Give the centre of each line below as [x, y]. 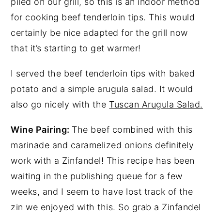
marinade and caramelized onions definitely [102, 145]
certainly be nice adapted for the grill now [99, 32]
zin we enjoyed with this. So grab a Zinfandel [106, 207]
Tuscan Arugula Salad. [156, 104]
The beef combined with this [132, 129]
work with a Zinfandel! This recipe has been [103, 160]
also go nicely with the [60, 104]
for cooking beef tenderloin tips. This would [103, 17]
